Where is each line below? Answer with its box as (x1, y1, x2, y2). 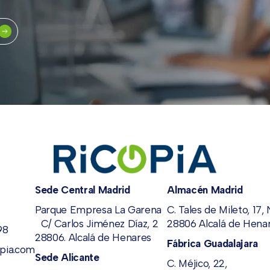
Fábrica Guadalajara (167, 237, 259, 250)
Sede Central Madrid (35, 183, 130, 196)
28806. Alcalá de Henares (35, 231, 151, 243)
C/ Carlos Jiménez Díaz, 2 (35, 217, 164, 230)
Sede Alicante (35, 251, 99, 263)
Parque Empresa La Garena (35, 203, 162, 216)
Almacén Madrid (167, 183, 243, 196)
